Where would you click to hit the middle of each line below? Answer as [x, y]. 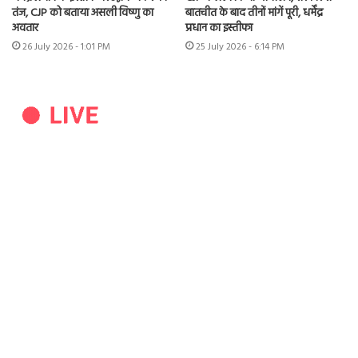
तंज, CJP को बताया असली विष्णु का [83, 14]
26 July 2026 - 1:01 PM [66, 48]
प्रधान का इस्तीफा [219, 29]
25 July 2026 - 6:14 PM [240, 48]
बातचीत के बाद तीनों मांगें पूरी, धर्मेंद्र [254, 14]
